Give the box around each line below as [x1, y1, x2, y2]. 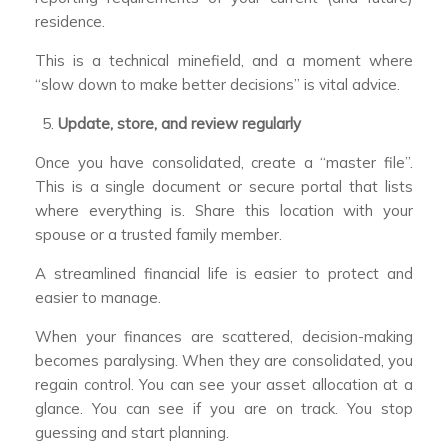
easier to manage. [35, 288, 161, 308]
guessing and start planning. [35, 423, 229, 443]
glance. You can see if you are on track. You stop [35, 399, 413, 419]
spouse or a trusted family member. [35, 225, 282, 245]
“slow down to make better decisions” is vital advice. [35, 75, 400, 95]
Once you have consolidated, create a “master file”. [35, 153, 413, 173]
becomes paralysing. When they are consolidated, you [35, 351, 413, 371]
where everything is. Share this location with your [35, 201, 413, 221]
